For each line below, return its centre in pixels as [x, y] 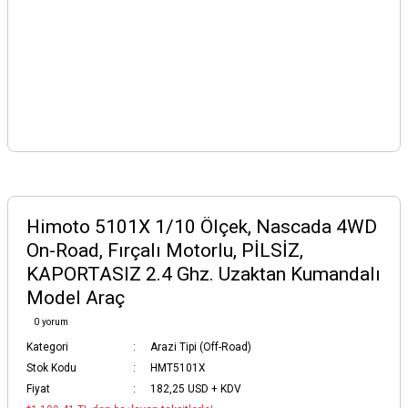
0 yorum [51, 322]
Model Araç [76, 298]
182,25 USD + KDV [196, 389]
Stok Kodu [51, 368]
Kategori [47, 347]
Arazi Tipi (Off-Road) [201, 347]
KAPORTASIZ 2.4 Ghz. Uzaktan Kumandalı [204, 274]
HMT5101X [178, 368]
